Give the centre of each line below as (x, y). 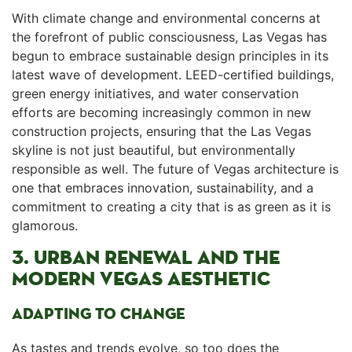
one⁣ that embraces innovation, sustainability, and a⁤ (163, 188)
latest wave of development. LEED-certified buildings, (173, 75)
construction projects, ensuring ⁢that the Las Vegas (161, 131)
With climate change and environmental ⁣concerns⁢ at (166, 18)
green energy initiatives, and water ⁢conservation (155, 93)
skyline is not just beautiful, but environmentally (154, 150)
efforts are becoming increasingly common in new (161, 112)
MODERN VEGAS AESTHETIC (141, 279)
